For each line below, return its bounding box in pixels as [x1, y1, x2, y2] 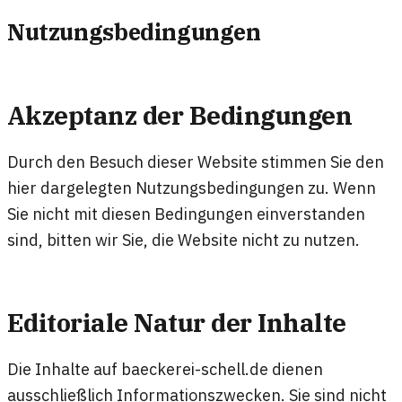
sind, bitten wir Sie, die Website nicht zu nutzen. [7, 228, 360, 250]
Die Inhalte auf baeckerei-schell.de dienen [7, 358, 323, 380]
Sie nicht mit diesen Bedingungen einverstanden [7, 202, 365, 224]
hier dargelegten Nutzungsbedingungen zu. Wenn [7, 176, 376, 198]
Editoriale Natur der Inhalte [7, 306, 346, 340]
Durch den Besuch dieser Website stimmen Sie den [7, 150, 384, 172]
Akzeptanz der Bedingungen [7, 98, 353, 132]
